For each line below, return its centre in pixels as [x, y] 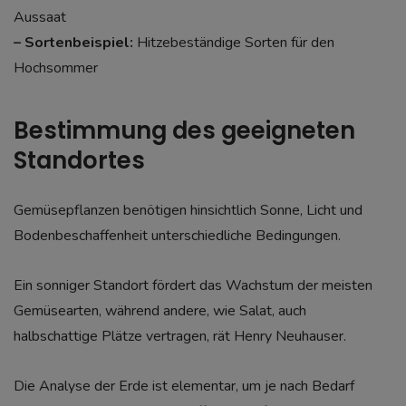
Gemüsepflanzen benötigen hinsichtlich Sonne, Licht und [188, 210]
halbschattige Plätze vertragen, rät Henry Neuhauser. [180, 336]
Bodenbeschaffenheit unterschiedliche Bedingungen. [177, 235]
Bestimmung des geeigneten [184, 130]
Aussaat [40, 18]
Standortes [79, 160]
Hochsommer [56, 68]
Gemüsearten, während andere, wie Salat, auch [160, 310]
